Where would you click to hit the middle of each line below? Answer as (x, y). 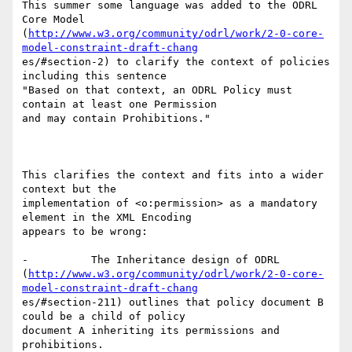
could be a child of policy (104, 317)
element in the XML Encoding (107, 218)
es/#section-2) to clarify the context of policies (176, 62)
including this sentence (94, 76)
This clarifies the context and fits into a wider (173, 175)
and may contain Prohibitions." (116, 119)
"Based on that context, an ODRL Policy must (157, 90)
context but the (69, 189)
